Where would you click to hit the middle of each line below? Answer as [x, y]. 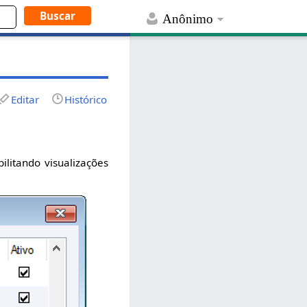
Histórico [86, 99]
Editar [25, 99]
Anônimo [188, 19]
